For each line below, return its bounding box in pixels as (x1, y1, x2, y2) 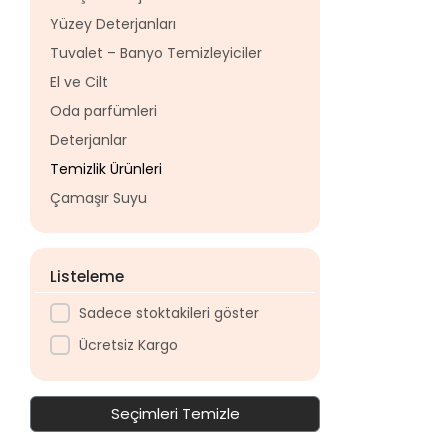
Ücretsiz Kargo (78, 334, 178, 355)
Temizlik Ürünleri (50, 159, 163, 179)
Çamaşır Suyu (50, 188, 148, 208)
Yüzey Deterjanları (50, 14, 177, 34)
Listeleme (50, 266, 125, 287)
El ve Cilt (50, 72, 109, 92)
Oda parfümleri (50, 101, 158, 121)
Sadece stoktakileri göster (78, 302, 259, 323)
